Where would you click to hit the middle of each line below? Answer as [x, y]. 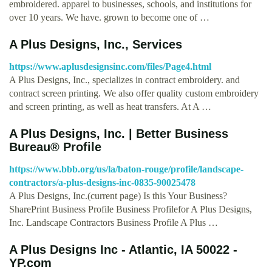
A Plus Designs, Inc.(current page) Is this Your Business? [118, 195]
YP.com [30, 263]
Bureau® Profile [55, 147]
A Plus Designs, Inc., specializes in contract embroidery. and [124, 80]
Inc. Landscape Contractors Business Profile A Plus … [114, 222]
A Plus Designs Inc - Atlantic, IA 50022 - [123, 249]
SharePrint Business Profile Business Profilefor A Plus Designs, [131, 209]
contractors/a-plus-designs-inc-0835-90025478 [102, 182]
